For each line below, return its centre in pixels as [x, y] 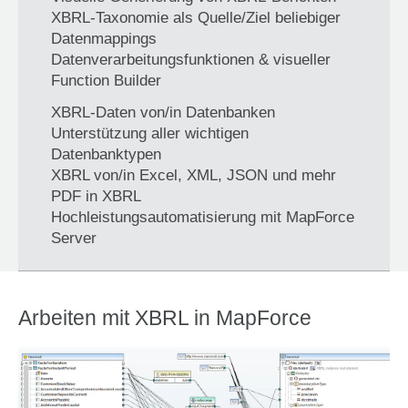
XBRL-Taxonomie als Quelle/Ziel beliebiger [196, 18]
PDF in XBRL [96, 196]
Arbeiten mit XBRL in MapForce [165, 318]
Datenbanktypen [106, 154]
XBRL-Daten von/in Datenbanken [163, 112]
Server [74, 238]
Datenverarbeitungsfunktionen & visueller [191, 60]
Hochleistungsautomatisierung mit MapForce [203, 217]
